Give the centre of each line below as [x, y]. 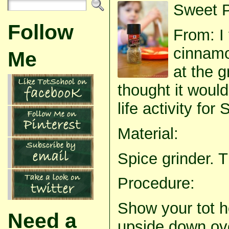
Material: [148, 133]
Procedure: [156, 184]
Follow [40, 32]
